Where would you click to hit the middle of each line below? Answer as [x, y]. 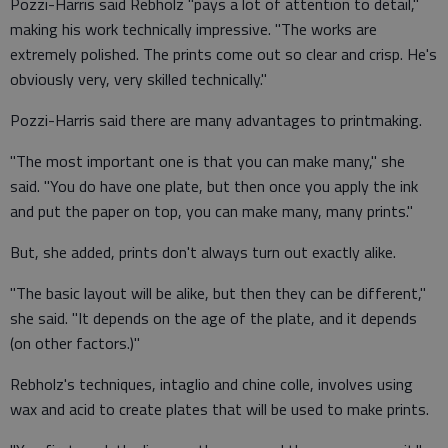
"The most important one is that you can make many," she [207, 161]
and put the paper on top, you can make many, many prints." [211, 211]
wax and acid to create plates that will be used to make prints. [219, 409]
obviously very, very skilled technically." [138, 79]
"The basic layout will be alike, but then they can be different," [218, 293]
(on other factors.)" [75, 343]
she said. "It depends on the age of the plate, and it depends [213, 318]
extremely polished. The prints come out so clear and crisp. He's [223, 54]
